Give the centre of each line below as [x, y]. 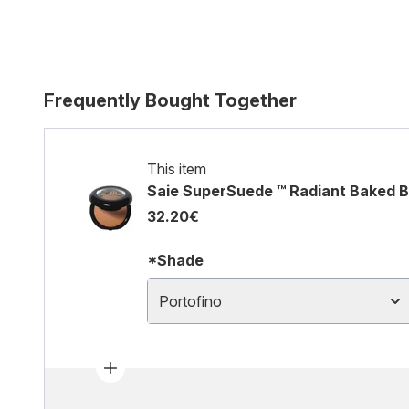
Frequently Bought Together [170, 100]
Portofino [190, 301]
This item [177, 169]
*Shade [175, 260]
